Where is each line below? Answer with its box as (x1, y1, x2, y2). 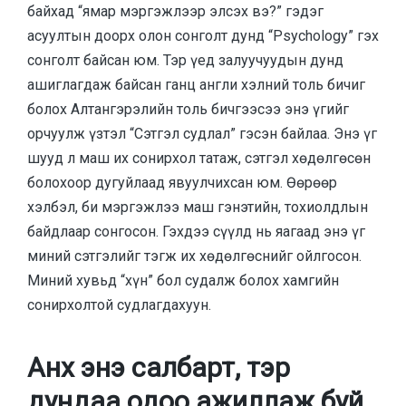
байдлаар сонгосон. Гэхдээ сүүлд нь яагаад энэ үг (27, 222, 365, 240)
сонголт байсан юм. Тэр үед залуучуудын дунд (27, 51, 343, 69)
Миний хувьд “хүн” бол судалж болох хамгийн (27, 271, 339, 289)
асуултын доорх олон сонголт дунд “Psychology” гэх (27, 26, 379, 44)
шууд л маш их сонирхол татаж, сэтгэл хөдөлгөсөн (27, 149, 371, 167)
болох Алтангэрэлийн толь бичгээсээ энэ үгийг (27, 100, 349, 118)
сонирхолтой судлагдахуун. (27, 295, 211, 314)
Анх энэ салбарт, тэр (27, 352, 290, 384)
